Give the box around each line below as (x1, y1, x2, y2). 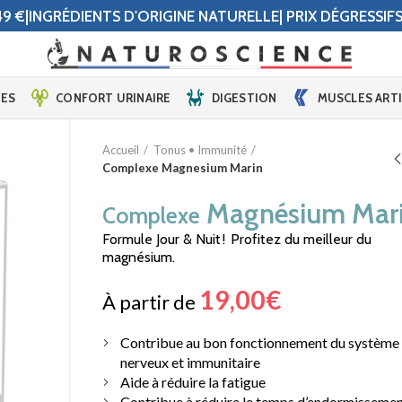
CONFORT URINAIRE (56, 90, 171, 105)
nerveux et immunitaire (120, 354, 261, 371)
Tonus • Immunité (153, 143, 248, 157)
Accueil (102, 143, 140, 157)
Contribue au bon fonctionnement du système (120, 334, 400, 351)
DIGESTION (211, 90, 277, 105)
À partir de (102, 290, 200, 314)
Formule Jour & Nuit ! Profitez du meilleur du (102, 231, 372, 248)
